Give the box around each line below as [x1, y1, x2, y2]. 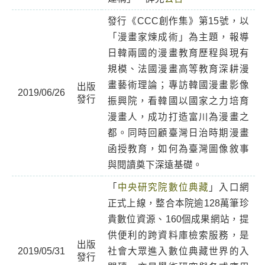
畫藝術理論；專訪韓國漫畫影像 [107, 80, 249, 90]
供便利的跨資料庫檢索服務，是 [107, 230, 249, 240]
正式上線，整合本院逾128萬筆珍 [107, 198, 249, 208]
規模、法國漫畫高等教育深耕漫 [107, 64, 249, 74]
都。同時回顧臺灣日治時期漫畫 [107, 128, 249, 138]
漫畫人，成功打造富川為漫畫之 [107, 112, 249, 122]
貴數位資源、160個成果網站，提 [107, 214, 249, 224]
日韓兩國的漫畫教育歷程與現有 [107, 48, 249, 58]
